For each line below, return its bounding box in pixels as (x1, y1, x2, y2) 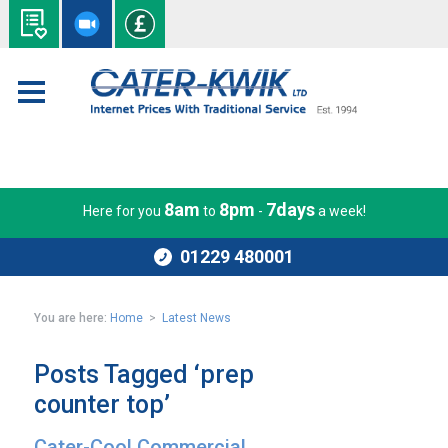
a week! (314, 203, 366, 219)
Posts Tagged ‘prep (34, 360, 255, 389)
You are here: (34, 311, 108, 325)
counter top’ (34, 390, 171, 419)
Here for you (82, 203, 164, 219)
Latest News (162, 311, 232, 325)
